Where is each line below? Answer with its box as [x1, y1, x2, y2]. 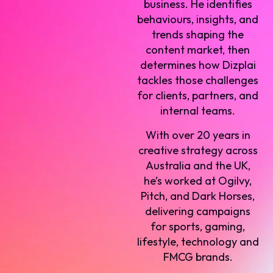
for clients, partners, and [137, 88, 259, 103]
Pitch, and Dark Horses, [141, 188, 255, 203]
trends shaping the [152, 27, 244, 42]
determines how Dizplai [140, 58, 256, 73]
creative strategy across [138, 143, 258, 157]
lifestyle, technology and [136, 234, 259, 249]
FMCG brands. [163, 249, 233, 264]
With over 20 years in [145, 127, 250, 142]
